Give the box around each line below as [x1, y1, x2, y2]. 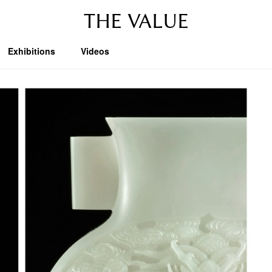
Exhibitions [8, 45, 55, 57]
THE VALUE [83, 9, 189, 33]
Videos [81, 45, 109, 57]
